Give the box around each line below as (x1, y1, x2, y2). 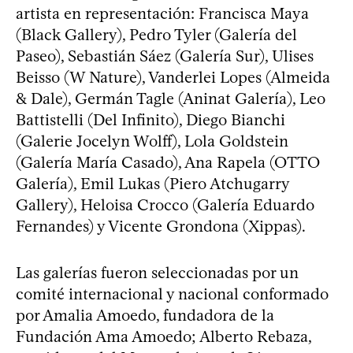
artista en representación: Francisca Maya (16, 3, 309, 23)
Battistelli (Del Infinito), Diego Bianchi (16, 110, 285, 129)
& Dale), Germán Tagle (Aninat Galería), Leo (16, 88, 325, 108)
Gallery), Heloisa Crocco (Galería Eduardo (16, 195, 314, 214)
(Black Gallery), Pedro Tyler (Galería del (16, 24, 297, 44)
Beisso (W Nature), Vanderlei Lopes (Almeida (16, 67, 330, 87)
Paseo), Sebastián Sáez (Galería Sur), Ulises (16, 46, 314, 65)
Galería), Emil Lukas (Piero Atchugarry (16, 173, 289, 193)
